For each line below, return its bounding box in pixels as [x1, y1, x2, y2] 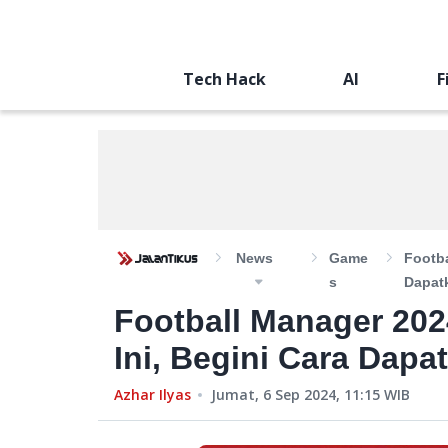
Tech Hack [182, 68, 266, 90]
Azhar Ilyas [114, 385, 191, 404]
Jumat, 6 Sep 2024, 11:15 [211, 385, 380, 404]
